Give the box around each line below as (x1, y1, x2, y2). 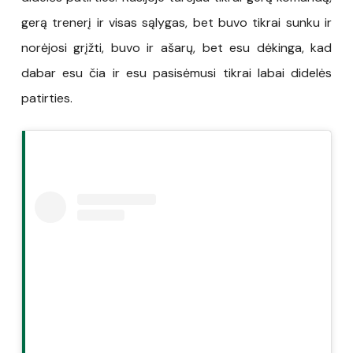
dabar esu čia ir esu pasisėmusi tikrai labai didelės (20, 64, 333, 81)
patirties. (20, 89, 72, 106)
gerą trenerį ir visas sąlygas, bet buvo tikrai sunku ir (20, 13, 333, 31)
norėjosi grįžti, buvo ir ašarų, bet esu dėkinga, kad (20, 39, 333, 56)
